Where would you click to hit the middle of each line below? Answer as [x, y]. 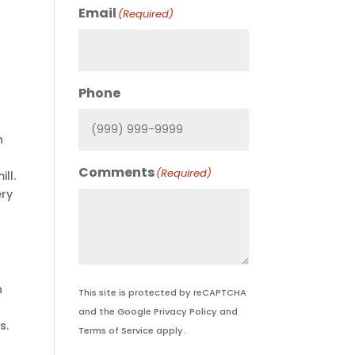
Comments [116, 172]
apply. [169, 330]
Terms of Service [116, 330]
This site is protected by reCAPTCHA [162, 292]
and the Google [116, 311]
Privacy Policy [185, 311]
